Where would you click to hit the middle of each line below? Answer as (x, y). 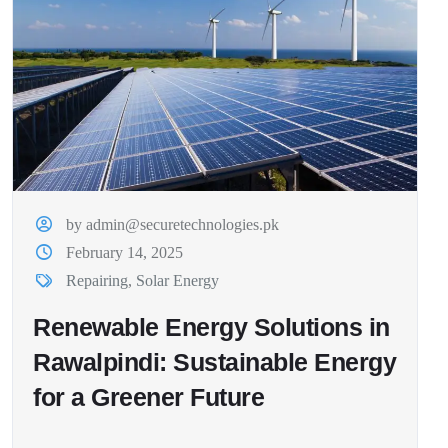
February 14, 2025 (125, 253)
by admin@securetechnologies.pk (173, 225)
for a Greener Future (148, 397)
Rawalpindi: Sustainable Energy (214, 362)
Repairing (97, 281)
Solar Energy (178, 281)
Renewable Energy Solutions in (211, 327)
